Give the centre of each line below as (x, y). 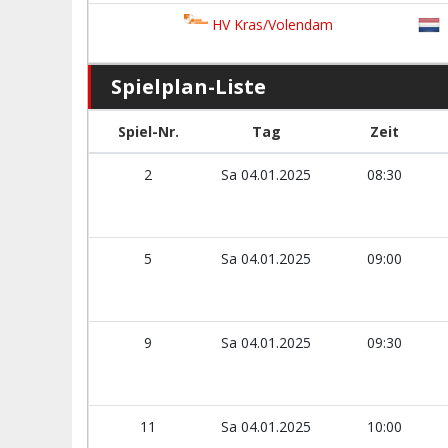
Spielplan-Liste (188, 86)
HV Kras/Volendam (270, 24)
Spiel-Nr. (148, 131)
